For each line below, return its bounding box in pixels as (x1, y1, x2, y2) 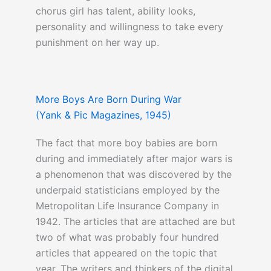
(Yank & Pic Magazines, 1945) (35, 109, 171, 122)
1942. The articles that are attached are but (35, 215, 235, 228)
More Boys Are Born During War (35, 93, 181, 106)
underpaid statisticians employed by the (35, 184, 220, 197)
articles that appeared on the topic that (35, 247, 217, 260)
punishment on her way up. (35, 36, 159, 49)
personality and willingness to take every (35, 21, 223, 33)
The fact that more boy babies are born (35, 137, 217, 149)
